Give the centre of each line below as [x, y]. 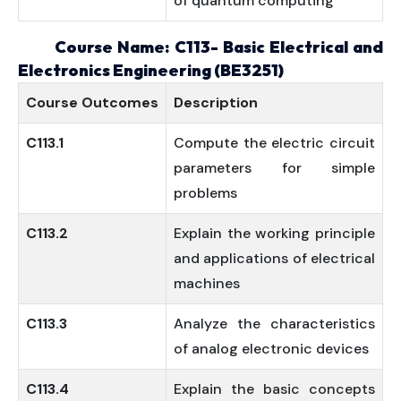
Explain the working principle [274, 233]
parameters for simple [274, 168]
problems [205, 193]
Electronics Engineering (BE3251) [151, 70]
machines [207, 283]
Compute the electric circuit [274, 143]
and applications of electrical [274, 258]
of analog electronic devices [271, 349]
